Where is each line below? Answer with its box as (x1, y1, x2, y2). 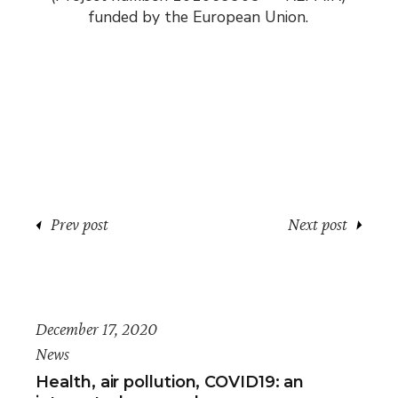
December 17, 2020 (36, 319, 158, 339)
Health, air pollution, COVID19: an (36, 372, 305, 393)
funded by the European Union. (89, 6, 309, 28)
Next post (287, 214, 347, 235)
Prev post (51, 214, 109, 235)
